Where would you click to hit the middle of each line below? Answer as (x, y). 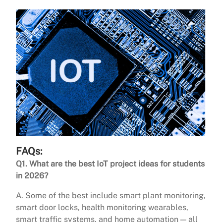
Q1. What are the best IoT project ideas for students (110, 164)
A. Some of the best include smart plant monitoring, (111, 196)
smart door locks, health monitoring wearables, (102, 208)
